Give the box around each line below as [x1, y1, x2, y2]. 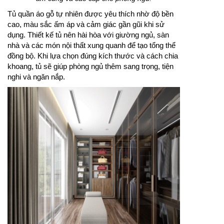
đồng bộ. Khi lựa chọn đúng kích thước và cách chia [7, 51, 178, 60]
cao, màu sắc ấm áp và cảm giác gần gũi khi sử [7, 19, 164, 28]
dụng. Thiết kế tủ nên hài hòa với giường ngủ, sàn [7, 30, 169, 39]
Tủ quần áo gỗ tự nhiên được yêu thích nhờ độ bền [7, 9, 173, 18]
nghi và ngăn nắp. [7, 72, 65, 81]
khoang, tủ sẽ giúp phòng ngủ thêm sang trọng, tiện [7, 61, 173, 70]
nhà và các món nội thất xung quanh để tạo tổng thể [7, 40, 175, 49]
